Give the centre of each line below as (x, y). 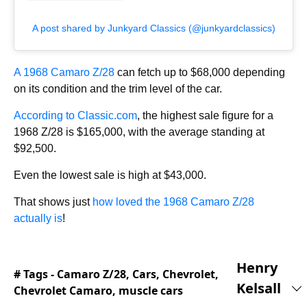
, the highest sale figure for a (205, 116)
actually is (38, 219)
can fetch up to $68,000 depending (200, 73)
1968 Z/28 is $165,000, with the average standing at (139, 132)
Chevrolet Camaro (63, 291)
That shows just (53, 202)
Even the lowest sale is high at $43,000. (110, 175)
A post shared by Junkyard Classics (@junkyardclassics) (153, 28)
